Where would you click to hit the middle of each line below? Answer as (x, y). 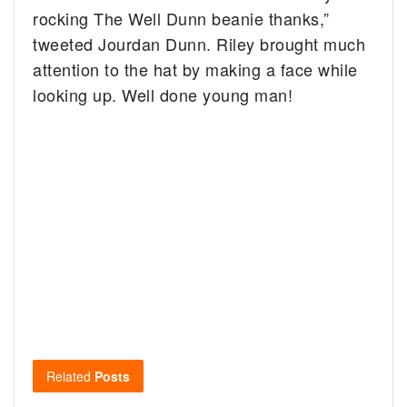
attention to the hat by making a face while (195, 69)
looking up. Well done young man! (163, 95)
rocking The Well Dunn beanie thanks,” (181, 19)
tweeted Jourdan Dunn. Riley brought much (199, 44)
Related (69, 377)
